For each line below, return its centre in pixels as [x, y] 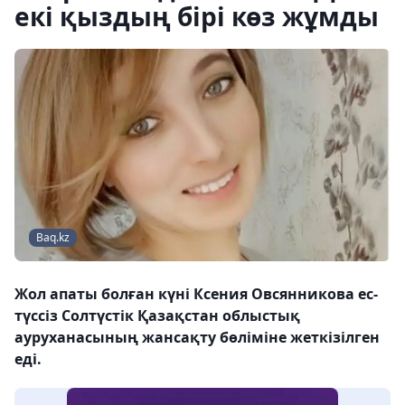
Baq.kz [53, 238]
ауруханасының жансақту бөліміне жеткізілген [197, 338]
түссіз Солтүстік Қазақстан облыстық [157, 316]
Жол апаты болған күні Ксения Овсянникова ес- [196, 294]
